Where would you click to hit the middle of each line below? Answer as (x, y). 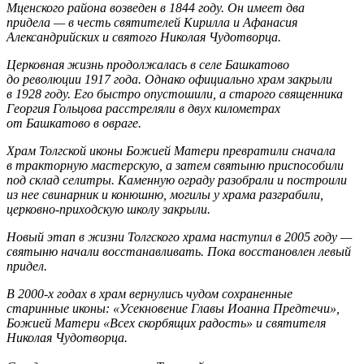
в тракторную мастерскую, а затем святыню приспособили (175, 166)
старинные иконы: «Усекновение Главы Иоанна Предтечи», (173, 309)
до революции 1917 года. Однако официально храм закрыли (169, 80)
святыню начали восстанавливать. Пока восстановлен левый (179, 252)
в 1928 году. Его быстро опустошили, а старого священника (175, 94)
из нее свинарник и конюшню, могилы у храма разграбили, (165, 195)
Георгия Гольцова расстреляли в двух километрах (143, 109)
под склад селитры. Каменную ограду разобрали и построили (177, 180)
